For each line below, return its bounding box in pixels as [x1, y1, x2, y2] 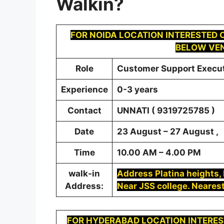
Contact [67, 105, 101, 116]
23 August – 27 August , [116, 126, 218, 137]
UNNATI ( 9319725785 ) [116, 105, 215, 116]
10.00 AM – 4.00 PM [116, 147, 201, 158]
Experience [60, 84, 108, 95]
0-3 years [116, 84, 158, 95]
